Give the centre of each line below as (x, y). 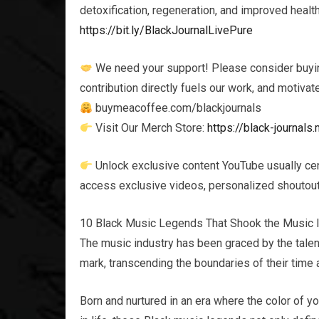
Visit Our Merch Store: (150, 128)
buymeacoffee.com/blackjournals (177, 108)
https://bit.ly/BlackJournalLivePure (166, 30)
